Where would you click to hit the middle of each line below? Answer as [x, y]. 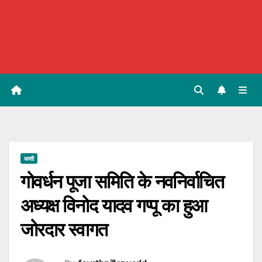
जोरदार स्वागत [64, 230]
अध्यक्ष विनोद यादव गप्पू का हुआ [114, 206]
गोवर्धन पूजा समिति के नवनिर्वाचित [122, 182]
